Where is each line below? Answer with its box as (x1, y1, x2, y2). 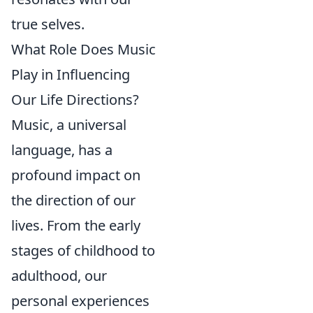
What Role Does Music (11, 40, 156, 59)
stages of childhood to (11, 241, 155, 261)
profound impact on (11, 166, 140, 185)
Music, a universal (11, 115, 126, 135)
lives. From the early (11, 216, 140, 235)
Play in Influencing (11, 65, 130, 85)
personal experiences (11, 291, 150, 311)
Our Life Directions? (11, 90, 139, 110)
